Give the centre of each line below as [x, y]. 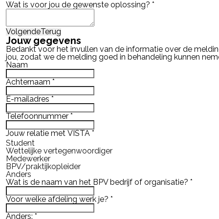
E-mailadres [28, 99]
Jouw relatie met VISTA [49, 133]
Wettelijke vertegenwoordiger [59, 151]
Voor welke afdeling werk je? [58, 199]
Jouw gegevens [43, 40]
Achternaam [29, 82]
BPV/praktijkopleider [43, 166]
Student [20, 143]
